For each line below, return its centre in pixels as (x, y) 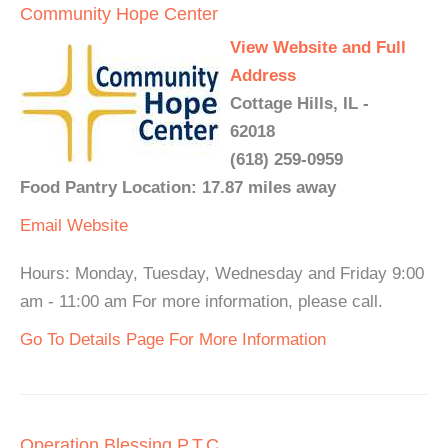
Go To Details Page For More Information (173, 339)
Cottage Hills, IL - (299, 103)
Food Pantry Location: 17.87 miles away (178, 187)
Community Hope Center (119, 13)
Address (263, 75)
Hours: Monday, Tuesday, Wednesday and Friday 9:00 (222, 273)
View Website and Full (318, 47)
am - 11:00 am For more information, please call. (201, 301)
